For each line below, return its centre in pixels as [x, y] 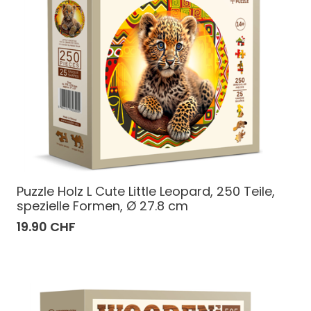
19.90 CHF [46, 226]
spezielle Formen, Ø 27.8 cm [102, 205]
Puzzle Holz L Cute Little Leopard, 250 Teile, [146, 191]
